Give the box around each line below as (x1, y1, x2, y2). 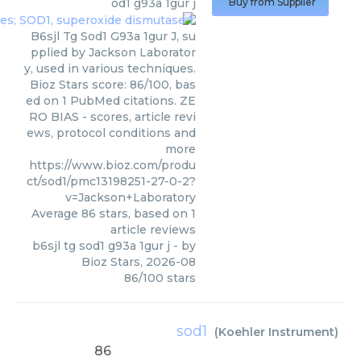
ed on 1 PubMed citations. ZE (26, 93, 196, 109)
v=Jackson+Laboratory (65, 190, 196, 205)
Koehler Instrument (218, 325, 334, 339)
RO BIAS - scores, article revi (29, 110, 196, 125)
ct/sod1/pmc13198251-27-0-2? (27, 174, 196, 189)
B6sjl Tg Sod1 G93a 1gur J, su (31, 29, 196, 44)
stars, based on (96, 206, 191, 222)
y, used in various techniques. (24, 61, 196, 77)
